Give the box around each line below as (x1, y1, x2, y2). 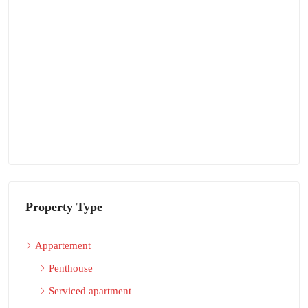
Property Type (25, 199, 102, 214)
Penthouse (49, 262, 93, 274)
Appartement (35, 239, 91, 251)
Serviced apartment (49, 285, 131, 296)
